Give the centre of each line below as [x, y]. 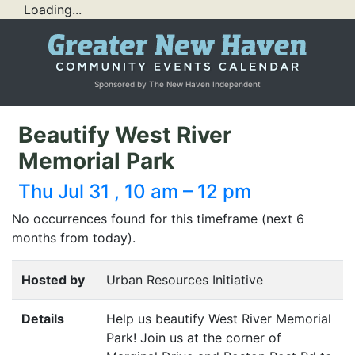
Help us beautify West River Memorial [219, 319]
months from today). [74, 238]
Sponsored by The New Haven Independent [177, 84]
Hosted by [53, 280]
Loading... [53, 10]
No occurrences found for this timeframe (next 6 [158, 219]
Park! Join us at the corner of [194, 338]
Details [43, 319]
